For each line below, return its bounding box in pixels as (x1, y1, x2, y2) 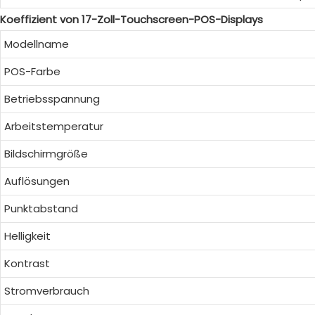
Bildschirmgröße (4, 146, 88, 161)
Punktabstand (4, 200, 78, 216)
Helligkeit (4, 228, 51, 243)
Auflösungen (4, 173, 70, 188)
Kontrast (4, 255, 50, 271)
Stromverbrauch (4, 283, 89, 298)
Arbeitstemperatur (4, 118, 103, 134)
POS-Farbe (4, 63, 60, 79)
